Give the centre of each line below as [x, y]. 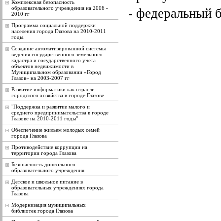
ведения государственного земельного [57, 54]
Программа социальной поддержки [54, 25]
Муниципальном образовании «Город [56, 72]
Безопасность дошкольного [43, 164]
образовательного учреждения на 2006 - [60, 8]
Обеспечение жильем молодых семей [55, 130]
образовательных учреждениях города [57, 187]
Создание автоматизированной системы [58, 48]
